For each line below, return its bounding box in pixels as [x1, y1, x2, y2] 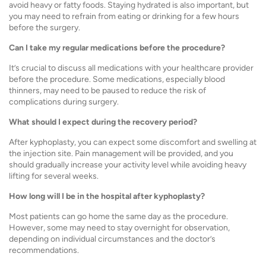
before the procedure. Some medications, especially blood [9, 74, 225, 84]
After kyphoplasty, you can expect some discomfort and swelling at [9, 137, 256, 147]
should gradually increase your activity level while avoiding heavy [9, 160, 246, 170]
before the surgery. [9, 23, 80, 33]
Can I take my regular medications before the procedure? [9, 43, 225, 53]
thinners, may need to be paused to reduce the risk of [9, 85, 206, 96]
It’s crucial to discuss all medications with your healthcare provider [9, 63, 254, 73]
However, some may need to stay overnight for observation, [9, 223, 230, 233]
